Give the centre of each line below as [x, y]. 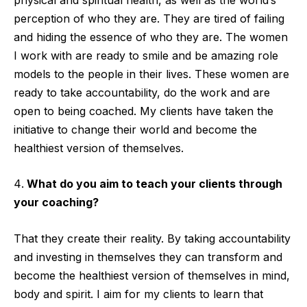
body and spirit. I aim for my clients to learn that [138, 294]
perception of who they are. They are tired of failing [149, 18]
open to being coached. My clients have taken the [144, 111]
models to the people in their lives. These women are [151, 74]
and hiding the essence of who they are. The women [151, 37]
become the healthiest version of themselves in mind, [152, 275]
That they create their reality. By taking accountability [152, 238]
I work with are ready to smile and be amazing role [146, 55]
